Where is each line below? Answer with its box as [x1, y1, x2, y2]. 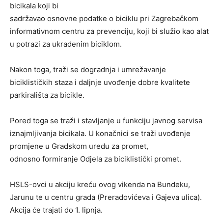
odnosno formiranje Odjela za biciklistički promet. [10, 154, 181, 164]
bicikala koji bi [10, 1, 58, 11]
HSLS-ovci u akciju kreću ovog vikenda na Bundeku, [10, 180, 190, 190]
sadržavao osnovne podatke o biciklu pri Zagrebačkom [10, 14, 198, 24]
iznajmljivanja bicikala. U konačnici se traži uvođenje [10, 129, 191, 138]
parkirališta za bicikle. [10, 90, 84, 100]
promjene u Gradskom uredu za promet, [10, 141, 148, 151]
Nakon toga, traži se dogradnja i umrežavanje [10, 65, 166, 75]
